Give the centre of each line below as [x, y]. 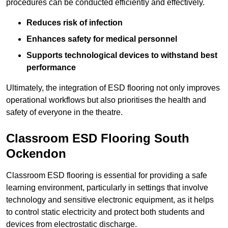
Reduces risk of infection [75, 23]
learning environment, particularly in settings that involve [107, 188]
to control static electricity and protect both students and [105, 212]
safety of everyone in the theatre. [64, 112]
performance [51, 68]
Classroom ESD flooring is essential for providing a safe [107, 176]
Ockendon [36, 154]
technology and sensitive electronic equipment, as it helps [110, 200]
